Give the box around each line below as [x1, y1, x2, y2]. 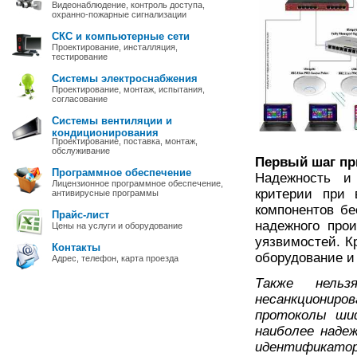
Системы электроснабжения [52, 73, 198, 84]
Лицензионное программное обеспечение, [52, 178, 223, 188]
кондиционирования [52, 127, 159, 136]
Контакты [52, 241, 100, 253]
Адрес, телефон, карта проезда [52, 253, 178, 263]
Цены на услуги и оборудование [52, 221, 182, 230]
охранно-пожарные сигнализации [52, 10, 186, 19]
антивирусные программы [52, 188, 159, 198]
